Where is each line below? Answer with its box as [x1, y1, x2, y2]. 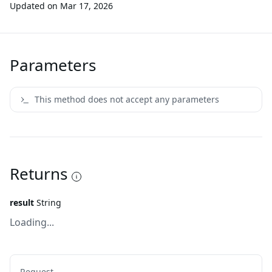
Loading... [10, 216, 54, 229]
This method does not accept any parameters [35, 93, 219, 105]
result [10, 197, 34, 208]
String [36, 197, 61, 208]
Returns [10, 163, 67, 185]
